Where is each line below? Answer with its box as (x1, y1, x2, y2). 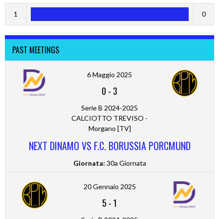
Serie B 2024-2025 (81, 103, 138, 112)
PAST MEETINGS (12, 44, 59, 56)
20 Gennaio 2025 (83, 182, 136, 191)
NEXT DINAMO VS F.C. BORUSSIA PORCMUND (28, 138, 191, 153)
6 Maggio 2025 (87, 70, 132, 79)
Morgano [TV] (88, 124, 131, 132)
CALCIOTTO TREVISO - (71, 113, 148, 122)
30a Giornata (105, 158, 146, 167)
